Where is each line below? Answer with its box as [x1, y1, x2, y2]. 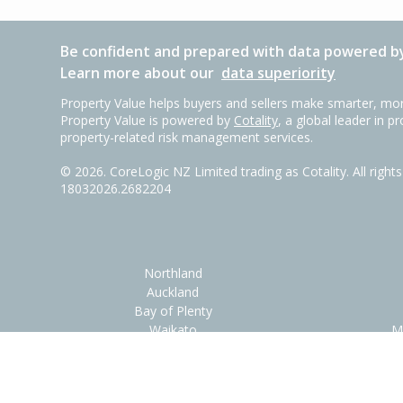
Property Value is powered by [60, 112, 234, 129]
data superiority [221, 63, 336, 83]
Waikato [148, 321, 197, 338]
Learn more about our [60, 63, 221, 83]
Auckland [147, 283, 199, 300]
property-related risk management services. [60, 129, 313, 146]
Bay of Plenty [133, 302, 212, 319]
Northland [143, 264, 202, 282]
